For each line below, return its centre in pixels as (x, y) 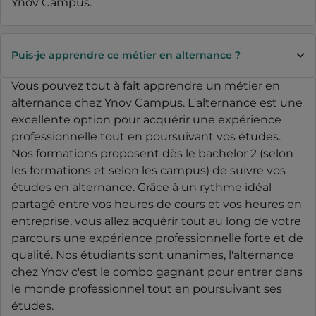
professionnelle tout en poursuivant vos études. (146, 136)
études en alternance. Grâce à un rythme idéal (141, 187)
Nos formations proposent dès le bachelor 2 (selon (152, 153)
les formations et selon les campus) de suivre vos (148, 170)
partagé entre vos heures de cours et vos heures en (157, 204)
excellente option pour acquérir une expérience (146, 119)
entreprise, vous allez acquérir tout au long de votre (156, 221)
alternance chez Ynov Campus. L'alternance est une (157, 102)
